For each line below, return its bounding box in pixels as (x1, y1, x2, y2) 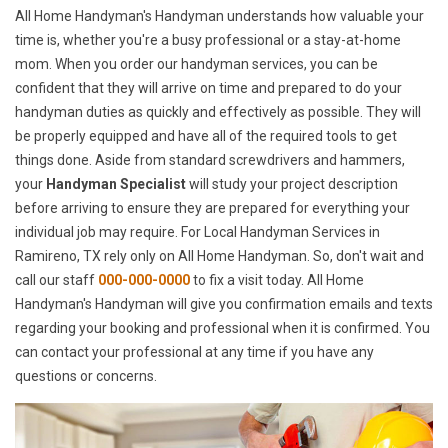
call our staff (15, 272, 98, 289)
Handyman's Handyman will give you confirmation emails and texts (15, 296, 433, 313)
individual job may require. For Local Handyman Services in (15, 224, 380, 241)
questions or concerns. (15, 368, 157, 385)
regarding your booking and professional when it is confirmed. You (15, 320, 430, 337)
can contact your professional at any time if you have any (15, 344, 374, 361)
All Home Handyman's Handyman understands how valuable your (15, 8, 424, 25)
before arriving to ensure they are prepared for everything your (15, 200, 410, 217)
